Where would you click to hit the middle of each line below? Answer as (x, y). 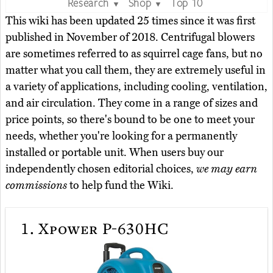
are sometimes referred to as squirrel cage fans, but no (134, 53)
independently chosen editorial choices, (101, 168)
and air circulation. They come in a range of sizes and (132, 103)
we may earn (227, 168)
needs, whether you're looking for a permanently (121, 136)
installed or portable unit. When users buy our (115, 152)
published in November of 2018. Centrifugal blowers (130, 37)
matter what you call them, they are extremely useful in (136, 70)
